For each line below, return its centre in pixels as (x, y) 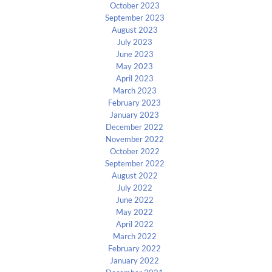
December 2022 (135, 127)
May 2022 (135, 212)
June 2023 (134, 54)
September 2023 (134, 17)
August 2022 (134, 175)
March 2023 (134, 90)
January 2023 (135, 114)
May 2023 (135, 66)
